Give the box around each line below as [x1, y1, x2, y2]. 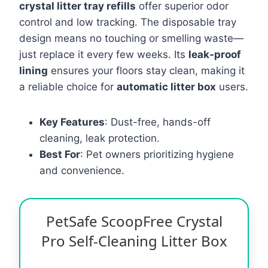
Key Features [39, 115, 105, 128]
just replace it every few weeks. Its [19, 48, 188, 60]
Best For [39, 148, 80, 160]
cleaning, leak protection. [39, 132, 160, 144]
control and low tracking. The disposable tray [19, 16, 236, 28]
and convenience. [39, 164, 124, 176]
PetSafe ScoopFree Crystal [45, 211, 223, 231]
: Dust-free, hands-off [105, 115, 211, 128]
